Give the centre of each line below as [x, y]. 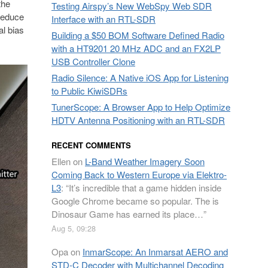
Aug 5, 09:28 [74, 228]
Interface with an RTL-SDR [103, 19]
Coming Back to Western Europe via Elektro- [139, 174]
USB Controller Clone [93, 61]
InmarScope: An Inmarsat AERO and [155, 251]
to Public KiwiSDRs [89, 91]
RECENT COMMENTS [91, 145]
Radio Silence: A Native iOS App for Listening [140, 77]
